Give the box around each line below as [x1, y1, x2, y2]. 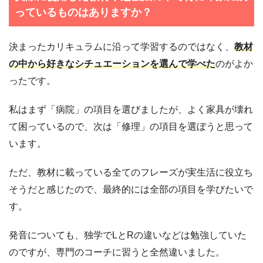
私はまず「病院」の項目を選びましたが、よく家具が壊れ [9, 104, 253, 115]
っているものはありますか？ [15, 6, 152, 19]
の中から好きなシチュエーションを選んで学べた [9, 59, 215, 69]
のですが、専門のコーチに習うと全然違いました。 [9, 247, 225, 258]
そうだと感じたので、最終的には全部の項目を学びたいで [9, 184, 253, 195]
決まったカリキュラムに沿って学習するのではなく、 [9, 42, 234, 52]
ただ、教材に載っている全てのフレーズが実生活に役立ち [9, 167, 253, 178]
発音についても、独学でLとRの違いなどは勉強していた [9, 230, 247, 241]
